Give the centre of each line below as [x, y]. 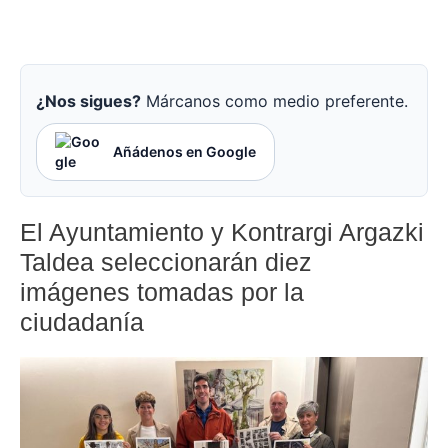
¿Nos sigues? [88, 101]
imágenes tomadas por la [162, 292]
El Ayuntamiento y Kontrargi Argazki [222, 232]
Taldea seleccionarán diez [166, 262]
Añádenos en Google [184, 152]
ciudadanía [82, 322]
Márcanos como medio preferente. [274, 101]
